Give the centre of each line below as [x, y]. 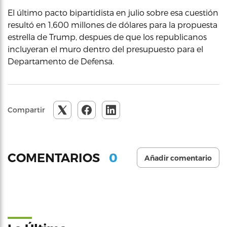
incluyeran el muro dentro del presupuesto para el [105, 49]
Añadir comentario [178, 158]
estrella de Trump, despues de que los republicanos [107, 37]
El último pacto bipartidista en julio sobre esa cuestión [113, 12]
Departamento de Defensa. [61, 61]
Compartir [26, 110]
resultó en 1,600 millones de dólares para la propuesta [112, 25]
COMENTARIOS [55, 158]
